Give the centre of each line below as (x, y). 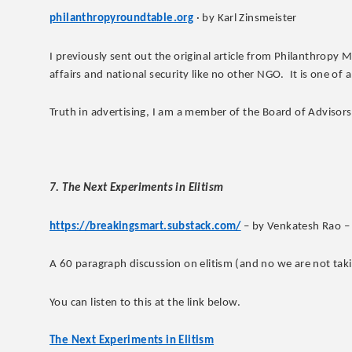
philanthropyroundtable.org (122, 19)
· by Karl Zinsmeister (245, 19)
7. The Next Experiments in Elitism (137, 189)
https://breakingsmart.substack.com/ (145, 226)
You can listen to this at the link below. (145, 302)
